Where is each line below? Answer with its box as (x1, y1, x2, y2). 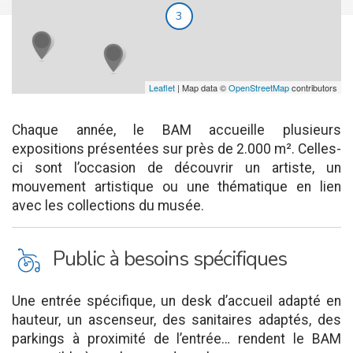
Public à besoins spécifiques (53, 244, 287, 273)
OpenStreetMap (229, 81, 289, 94)
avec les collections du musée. (12, 198, 204, 214)
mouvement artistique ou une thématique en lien (12, 179, 341, 195)
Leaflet (149, 81, 175, 94)
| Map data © (175, 81, 229, 94)
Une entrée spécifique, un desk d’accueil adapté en (12, 293, 341, 309)
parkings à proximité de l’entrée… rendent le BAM (12, 331, 341, 347)
